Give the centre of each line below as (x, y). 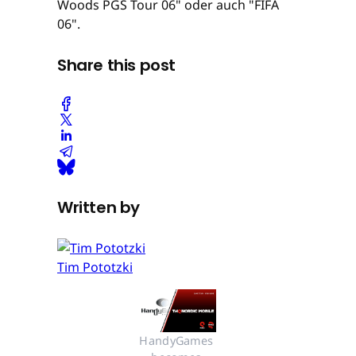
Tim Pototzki (95, 267)
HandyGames (176, 341)
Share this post (116, 65)
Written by (99, 207)
